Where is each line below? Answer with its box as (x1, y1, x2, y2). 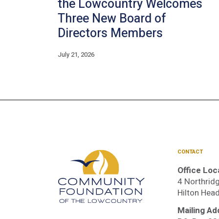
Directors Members (58, 24, 163, 43)
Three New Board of (58, 10, 166, 28)
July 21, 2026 (58, 50, 94, 60)
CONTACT (177, 148, 203, 156)
